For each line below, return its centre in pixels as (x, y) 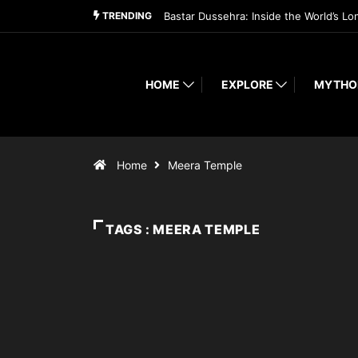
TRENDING (126, 16)
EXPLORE (247, 85)
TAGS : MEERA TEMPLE (183, 230)
